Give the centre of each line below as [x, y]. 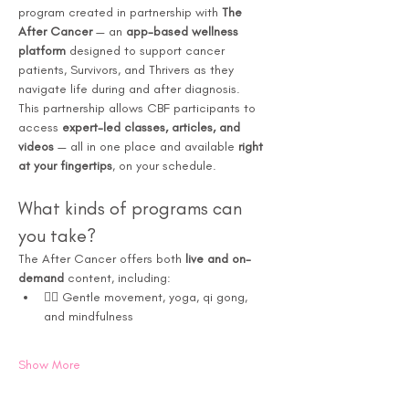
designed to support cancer [147, 51]
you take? [57, 236]
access [40, 127]
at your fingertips [65, 166]
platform [42, 51]
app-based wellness [184, 31]
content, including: [117, 278]
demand [41, 278]
